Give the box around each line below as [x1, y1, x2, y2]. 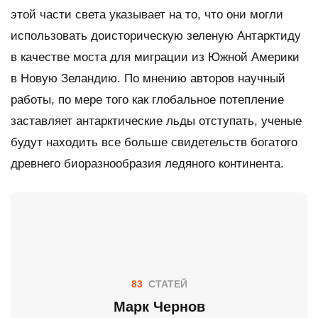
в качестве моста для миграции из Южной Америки [11, 50, 300, 64]
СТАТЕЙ [145, 278, 187, 290]
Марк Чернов [113, 298, 205, 314]
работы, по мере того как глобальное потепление [11, 92, 284, 106]
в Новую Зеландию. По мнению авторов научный [11, 71, 285, 85]
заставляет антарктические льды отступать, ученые [11, 114, 302, 128]
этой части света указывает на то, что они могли [11, 7, 283, 21]
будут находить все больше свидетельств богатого [11, 135, 297, 149]
